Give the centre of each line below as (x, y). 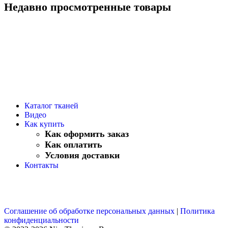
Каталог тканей (51, 105)
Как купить (44, 124)
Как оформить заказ (87, 134)
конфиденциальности (41, 220)
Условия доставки (82, 155)
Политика (197, 211)
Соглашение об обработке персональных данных (89, 211)
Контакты (41, 165)
